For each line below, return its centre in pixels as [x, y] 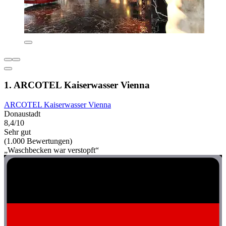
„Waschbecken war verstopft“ [51, 150]
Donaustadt [22, 114]
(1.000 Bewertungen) [38, 141]
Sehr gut [17, 132]
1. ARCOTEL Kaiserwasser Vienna [77, 85]
